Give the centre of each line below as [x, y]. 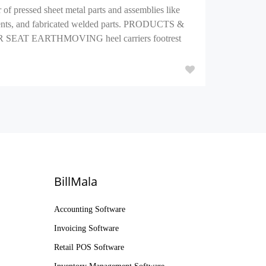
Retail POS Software [89, 247]
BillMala [76, 181]
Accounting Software [90, 209]
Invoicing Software [86, 228]
